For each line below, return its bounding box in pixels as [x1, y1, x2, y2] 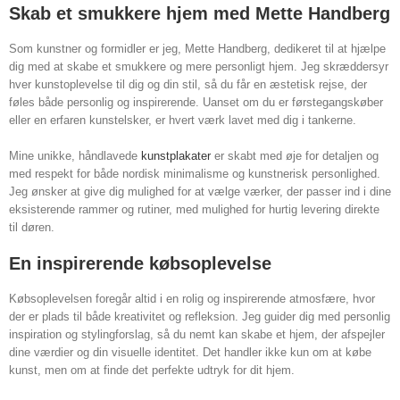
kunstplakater [141, 149, 211, 163]
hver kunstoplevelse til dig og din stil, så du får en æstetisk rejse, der [9, 78, 367, 92]
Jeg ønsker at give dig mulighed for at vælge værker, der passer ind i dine [9, 185, 391, 199]
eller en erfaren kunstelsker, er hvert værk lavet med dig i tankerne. [9, 113, 356, 128]
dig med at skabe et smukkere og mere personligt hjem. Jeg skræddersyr [9, 60, 388, 74]
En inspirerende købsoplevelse [9, 254, 271, 274]
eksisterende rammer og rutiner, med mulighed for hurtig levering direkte [9, 203, 379, 217]
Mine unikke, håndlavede [9, 149, 141, 163]
